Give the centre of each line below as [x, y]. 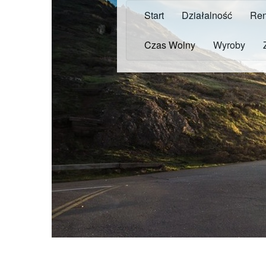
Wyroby [229, 45]
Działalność [207, 15]
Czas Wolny [170, 45]
